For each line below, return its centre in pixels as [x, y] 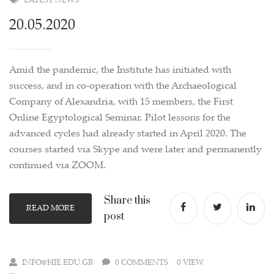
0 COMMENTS [142, 263]
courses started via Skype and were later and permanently [135, 150]
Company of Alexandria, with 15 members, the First [121, 102]
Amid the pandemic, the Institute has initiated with [120, 71]
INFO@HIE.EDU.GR [58, 263]
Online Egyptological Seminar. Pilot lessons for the [120, 118]
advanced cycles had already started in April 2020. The [128, 134]
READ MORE [50, 209]
